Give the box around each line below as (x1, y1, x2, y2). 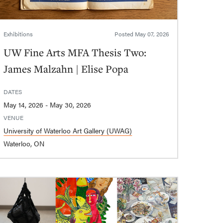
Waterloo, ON (3, 138, 45, 149)
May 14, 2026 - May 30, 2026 (50, 100, 92, 110)
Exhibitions (3, 29, 33, 39)
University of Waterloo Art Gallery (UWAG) (3, 125, 132, 136)
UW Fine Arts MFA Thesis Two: (3, 45, 147, 60)
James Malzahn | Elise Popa (3, 62, 129, 76)
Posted (114, 29, 135, 39)
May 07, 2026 (134, 29, 169, 39)
